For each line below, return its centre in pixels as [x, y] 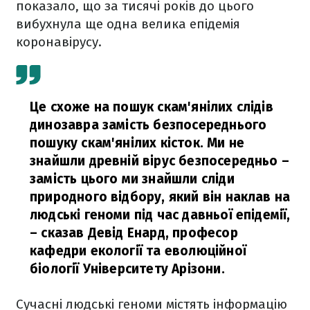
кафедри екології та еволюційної [138, 251]
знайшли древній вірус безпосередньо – [160, 161]
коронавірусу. [59, 42]
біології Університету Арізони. [127, 269]
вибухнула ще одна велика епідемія [128, 24]
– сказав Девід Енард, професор [134, 233]
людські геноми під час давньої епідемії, [160, 215]
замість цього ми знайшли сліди [132, 179]
